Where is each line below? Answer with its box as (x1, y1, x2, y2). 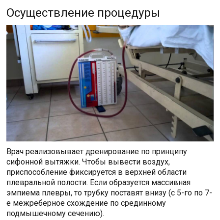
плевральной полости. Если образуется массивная (6, 178, 191, 188)
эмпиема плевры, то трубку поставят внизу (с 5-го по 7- (6, 188, 213, 198)
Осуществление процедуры (6, 6, 161, 20)
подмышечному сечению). (6, 209, 105, 219)
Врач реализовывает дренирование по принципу (6, 147, 188, 157)
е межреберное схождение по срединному (6, 198, 166, 208)
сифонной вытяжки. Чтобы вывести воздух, (6, 157, 170, 167)
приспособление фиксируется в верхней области (6, 167, 187, 177)
